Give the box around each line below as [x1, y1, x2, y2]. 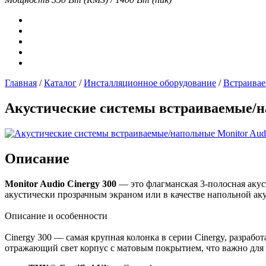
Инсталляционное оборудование [84, 78, 216, 88]
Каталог [44, 78, 77, 88]
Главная [5, 78, 37, 88]
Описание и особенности [5, 210, 107, 221]
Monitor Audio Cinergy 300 [5, 178, 116, 189]
